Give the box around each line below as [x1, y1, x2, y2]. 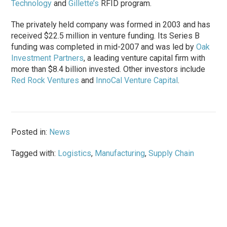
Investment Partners [11, 53, 84, 63]
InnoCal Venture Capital [96, 75, 178, 85]
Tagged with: [11, 148, 58, 158]
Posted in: [11, 127, 50, 137]
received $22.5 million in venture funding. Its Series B [11, 30, 200, 41]
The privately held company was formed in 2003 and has [11, 19, 211, 29]
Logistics [58, 148, 92, 158]
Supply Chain [148, 148, 195, 158]
